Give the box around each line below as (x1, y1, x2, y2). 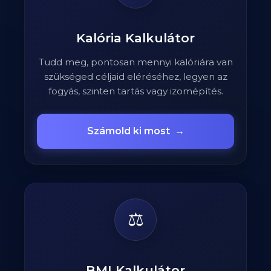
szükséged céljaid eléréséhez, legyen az (44, 71, 227, 83)
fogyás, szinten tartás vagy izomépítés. (48, 85, 223, 97)
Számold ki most (87, 125, 170, 137)
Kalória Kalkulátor (76, 30, 195, 46)
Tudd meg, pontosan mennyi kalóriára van (38, 56, 233, 68)
